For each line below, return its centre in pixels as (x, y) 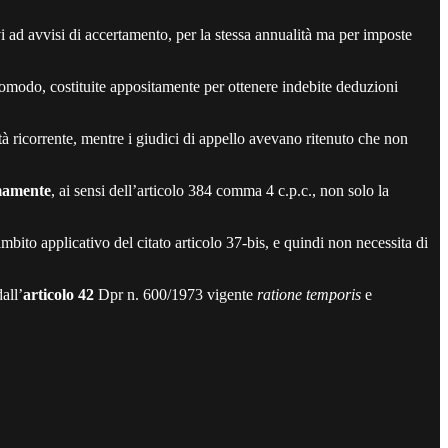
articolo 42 (58, 294)
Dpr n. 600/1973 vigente (175, 294)
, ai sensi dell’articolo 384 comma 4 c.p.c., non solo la (220, 190)
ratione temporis (309, 294)
